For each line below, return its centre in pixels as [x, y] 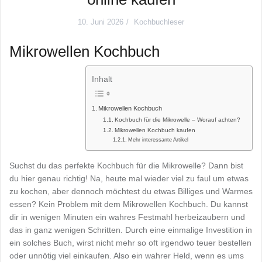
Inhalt [102, 79]
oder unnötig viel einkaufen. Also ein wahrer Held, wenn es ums [127, 255]
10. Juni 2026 [101, 22]
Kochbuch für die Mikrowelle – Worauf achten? [177, 119]
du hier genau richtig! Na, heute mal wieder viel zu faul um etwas [129, 178]
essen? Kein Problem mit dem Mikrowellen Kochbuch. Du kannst [129, 204]
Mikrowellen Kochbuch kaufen [155, 130]
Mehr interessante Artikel [158, 139]
